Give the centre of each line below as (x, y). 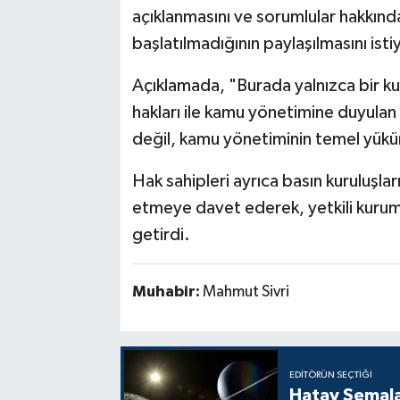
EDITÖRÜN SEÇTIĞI (331, 375)
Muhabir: (167, 292)
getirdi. (161, 235)
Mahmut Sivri (246, 292)
